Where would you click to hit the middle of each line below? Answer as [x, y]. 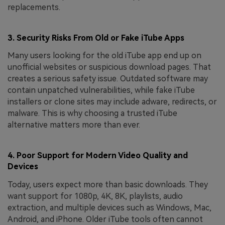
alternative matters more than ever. [74, 125]
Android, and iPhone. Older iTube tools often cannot [105, 219]
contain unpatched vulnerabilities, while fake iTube [101, 90]
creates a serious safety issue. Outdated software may [108, 79]
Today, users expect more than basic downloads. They [108, 184]
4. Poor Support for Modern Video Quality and [98, 155]
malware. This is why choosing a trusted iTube [92, 114]
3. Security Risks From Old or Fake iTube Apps [96, 38]
